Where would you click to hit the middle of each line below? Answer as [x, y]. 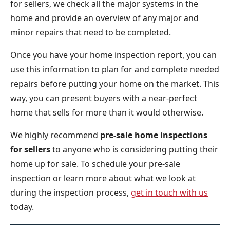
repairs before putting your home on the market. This [115, 84]
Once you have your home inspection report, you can [113, 55]
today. [22, 207]
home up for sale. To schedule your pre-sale [95, 164]
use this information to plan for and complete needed [115, 69]
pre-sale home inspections [154, 135]
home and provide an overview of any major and [104, 18]
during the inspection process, [71, 193]
